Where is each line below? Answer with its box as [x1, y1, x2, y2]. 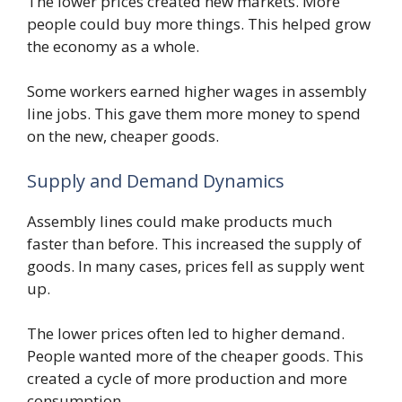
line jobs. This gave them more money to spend [27, 103, 361, 125]
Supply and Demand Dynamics [27, 168, 284, 193]
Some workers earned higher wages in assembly [27, 81, 367, 102]
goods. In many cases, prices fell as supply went [27, 255, 364, 276]
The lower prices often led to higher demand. [27, 323, 345, 345]
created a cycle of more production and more [27, 368, 347, 389]
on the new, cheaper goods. [27, 126, 219, 147]
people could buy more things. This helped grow [27, 13, 371, 34]
